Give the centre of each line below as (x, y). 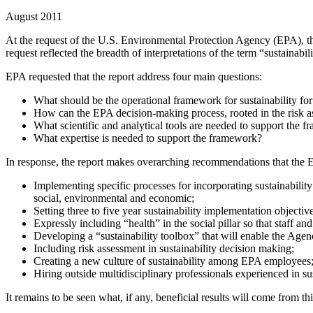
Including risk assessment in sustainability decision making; (164, 248)
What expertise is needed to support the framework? (148, 138)
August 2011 (34, 16)
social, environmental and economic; (114, 198)
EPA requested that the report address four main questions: (134, 76)
